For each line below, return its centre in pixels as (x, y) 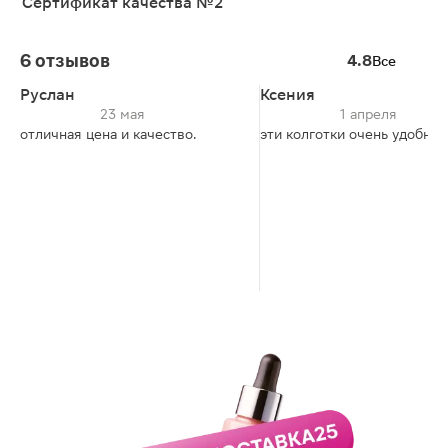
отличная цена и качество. (108, 134)
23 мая (122, 114)
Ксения (287, 94)
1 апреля (368, 114)
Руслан (47, 94)
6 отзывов (65, 60)
